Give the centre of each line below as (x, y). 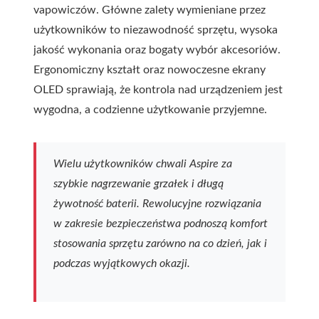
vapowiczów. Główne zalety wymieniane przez (150, 10)
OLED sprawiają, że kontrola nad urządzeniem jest (158, 90)
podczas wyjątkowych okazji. (122, 263)
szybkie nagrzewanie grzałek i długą (138, 184)
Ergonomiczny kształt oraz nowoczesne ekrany (150, 70)
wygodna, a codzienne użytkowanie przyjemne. (150, 110)
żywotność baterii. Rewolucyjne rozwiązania (157, 204)
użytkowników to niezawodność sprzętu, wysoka (156, 30)
